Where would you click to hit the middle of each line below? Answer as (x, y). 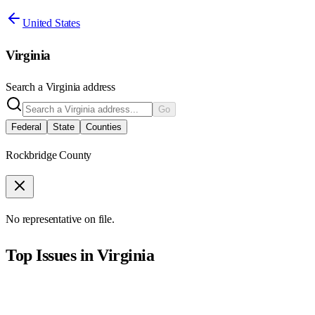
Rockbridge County (49, 155)
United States (51, 22)
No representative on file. (60, 219)
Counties (104, 127)
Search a (26, 87)
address (98, 87)
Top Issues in (52, 256)
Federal (26, 127)
